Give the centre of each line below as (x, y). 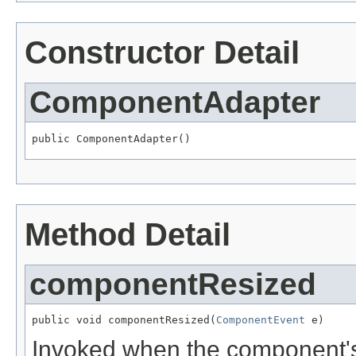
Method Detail (128, 234)
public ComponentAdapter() (111, 138)
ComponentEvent (261, 320)
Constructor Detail (162, 52)
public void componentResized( (124, 320)
